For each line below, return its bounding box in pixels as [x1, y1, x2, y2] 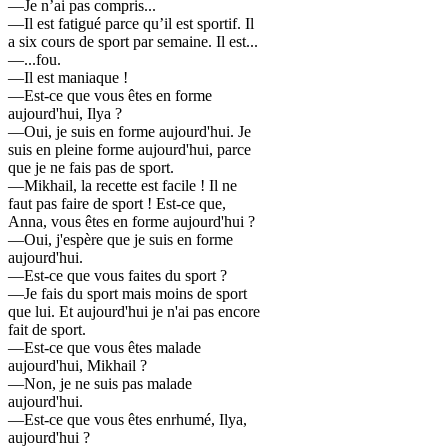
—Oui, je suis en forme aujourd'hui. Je [8, 123, 251, 141]
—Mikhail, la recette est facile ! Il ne [8, 177, 237, 195]
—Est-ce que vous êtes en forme [8, 87, 212, 105]
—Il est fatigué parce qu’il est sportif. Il [8, 15, 254, 33]
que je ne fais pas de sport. [8, 159, 174, 177]
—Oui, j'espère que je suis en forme [8, 231, 233, 249]
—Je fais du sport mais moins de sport [8, 285, 247, 303]
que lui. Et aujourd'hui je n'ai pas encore [8, 303, 260, 321]
